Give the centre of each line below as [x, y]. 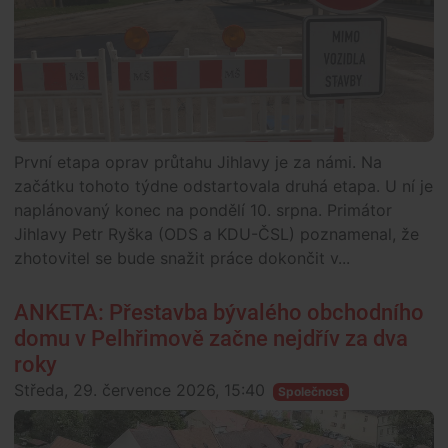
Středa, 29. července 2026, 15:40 [139, 390]
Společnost [310, 392]
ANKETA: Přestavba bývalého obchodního [219, 313]
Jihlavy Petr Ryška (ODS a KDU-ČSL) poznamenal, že [216, 234]
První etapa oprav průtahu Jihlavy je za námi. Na [198, 162]
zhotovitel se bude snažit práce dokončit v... [182, 258]
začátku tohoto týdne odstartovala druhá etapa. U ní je [223, 186]
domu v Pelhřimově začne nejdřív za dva [211, 339]
